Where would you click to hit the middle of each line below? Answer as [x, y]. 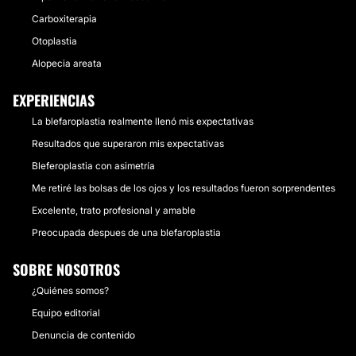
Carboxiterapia [64, 19]
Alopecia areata [67, 63]
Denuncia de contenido [83, 335]
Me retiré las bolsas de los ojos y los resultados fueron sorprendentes [184, 188]
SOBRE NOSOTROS [66, 269]
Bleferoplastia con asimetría [93, 166]
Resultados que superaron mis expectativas [128, 143]
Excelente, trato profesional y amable [114, 210]
